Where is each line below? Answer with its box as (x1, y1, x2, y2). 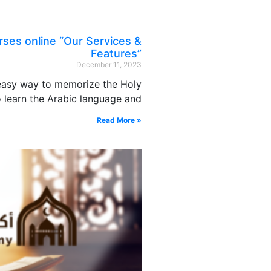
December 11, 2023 (76, 59, 142, 69)
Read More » (97, 115, 142, 125)
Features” (91, 47, 142, 60)
